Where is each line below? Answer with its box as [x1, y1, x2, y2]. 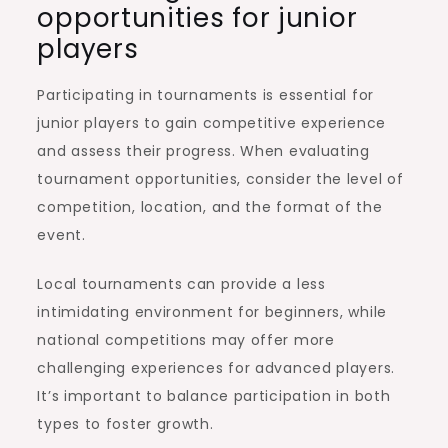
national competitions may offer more [37, 329, 335, 350]
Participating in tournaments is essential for [37, 84, 374, 105]
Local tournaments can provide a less [37, 273, 326, 294]
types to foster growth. [37, 413, 214, 434]
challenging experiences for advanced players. [37, 357, 395, 378]
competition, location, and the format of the [37, 196, 383, 217]
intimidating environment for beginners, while [37, 301, 387, 322]
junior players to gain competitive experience [37, 112, 386, 133]
